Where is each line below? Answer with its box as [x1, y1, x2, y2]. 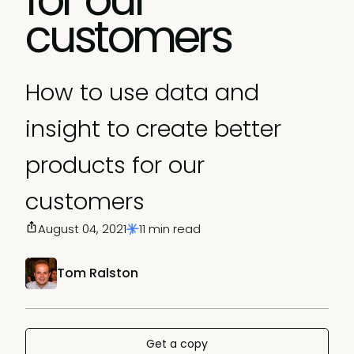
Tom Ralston [57, 264, 138, 282]
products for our [25, 149, 205, 181]
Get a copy [146, 336, 208, 352]
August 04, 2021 [38, 220, 126, 237]
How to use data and [25, 77, 259, 108]
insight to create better [25, 113, 281, 145]
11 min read [139, 220, 201, 237]
